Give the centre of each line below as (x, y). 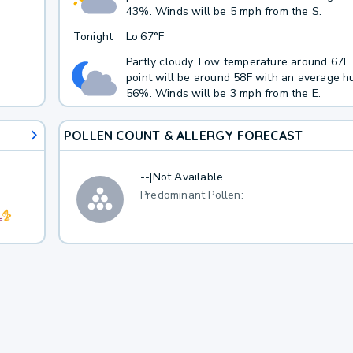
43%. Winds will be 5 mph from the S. (224, 11)
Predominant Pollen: (191, 195)
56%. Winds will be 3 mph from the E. (223, 93)
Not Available (188, 177)
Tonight (93, 37)
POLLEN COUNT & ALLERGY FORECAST (183, 135)
